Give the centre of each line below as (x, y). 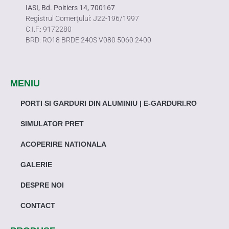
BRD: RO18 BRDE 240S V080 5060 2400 (88, 40)
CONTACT (38, 205)
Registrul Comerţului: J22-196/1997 (82, 19)
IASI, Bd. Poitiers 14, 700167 (70, 8)
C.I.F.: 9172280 (49, 29)
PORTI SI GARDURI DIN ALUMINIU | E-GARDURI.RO (109, 103)
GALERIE (36, 164)
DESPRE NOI (42, 185)
